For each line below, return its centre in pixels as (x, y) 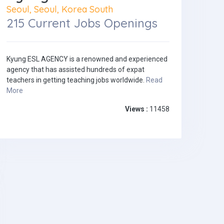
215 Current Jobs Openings (82, 23)
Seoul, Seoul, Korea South (60, 9)
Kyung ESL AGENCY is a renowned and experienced (87, 59)
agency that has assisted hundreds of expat (75, 70)
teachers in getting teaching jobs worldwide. (76, 80)
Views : (136, 109)
